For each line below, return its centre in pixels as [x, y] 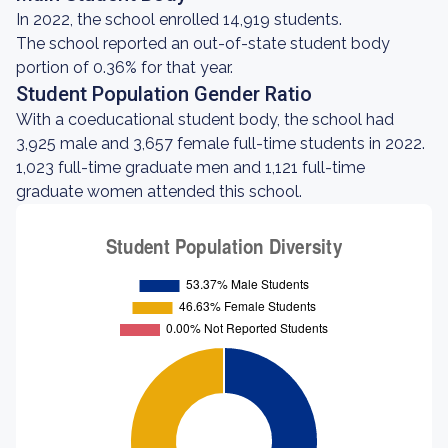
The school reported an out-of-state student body [203, 43]
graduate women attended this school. [159, 191]
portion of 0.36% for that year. [124, 67]
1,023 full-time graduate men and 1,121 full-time [190, 167]
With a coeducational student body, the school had [205, 119]
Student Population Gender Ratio [164, 94]
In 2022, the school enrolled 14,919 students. [179, 19]
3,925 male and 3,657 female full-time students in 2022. [220, 143]
